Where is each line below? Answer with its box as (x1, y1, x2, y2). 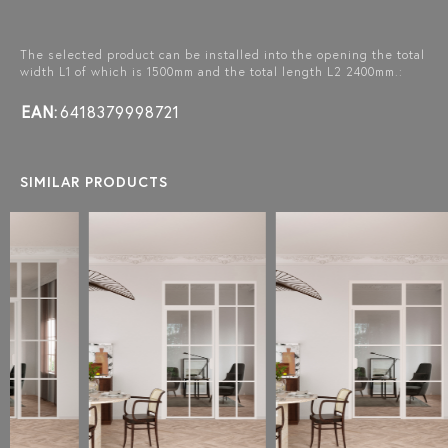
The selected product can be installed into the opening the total (20, 46, 425, 62)
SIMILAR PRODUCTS (20, 172, 168, 191)
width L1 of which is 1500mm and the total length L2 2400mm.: (20, 63, 403, 79)
